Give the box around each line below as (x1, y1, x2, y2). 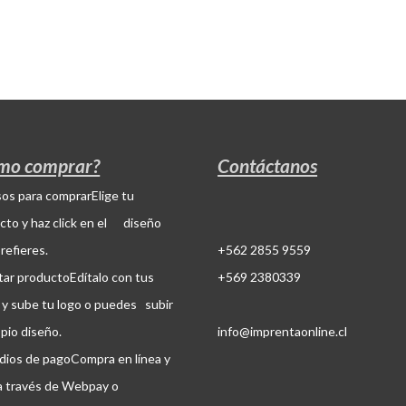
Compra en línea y (71, 350, 171, 366)
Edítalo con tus (70, 268, 155, 285)
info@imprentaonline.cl (217, 323, 348, 339)
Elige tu (92, 187, 135, 203)
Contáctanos (217, 153, 318, 177)
